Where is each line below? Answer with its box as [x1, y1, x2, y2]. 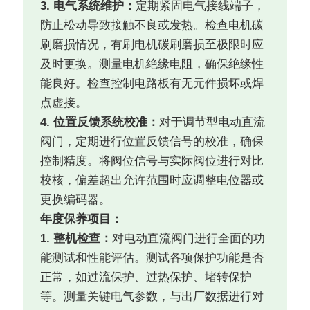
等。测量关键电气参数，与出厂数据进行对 [40, 290, 264, 304]
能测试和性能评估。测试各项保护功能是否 [40, 251, 264, 265]
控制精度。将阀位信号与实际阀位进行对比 [40, 154, 264, 168]
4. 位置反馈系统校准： [40, 116, 160, 129]
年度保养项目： [40, 212, 123, 226]
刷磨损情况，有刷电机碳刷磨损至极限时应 [40, 38, 264, 52]
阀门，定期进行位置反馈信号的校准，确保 [40, 135, 264, 149]
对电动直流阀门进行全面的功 [112, 232, 266, 246]
